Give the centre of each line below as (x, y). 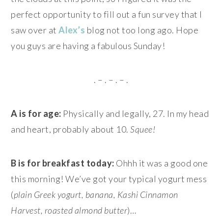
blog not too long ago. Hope (142, 30)
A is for (26, 113)
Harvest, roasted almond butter (69, 210)
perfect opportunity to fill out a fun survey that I (107, 14)
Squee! (143, 129)
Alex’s (72, 30)
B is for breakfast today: (63, 163)
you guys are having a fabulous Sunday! (88, 45)
